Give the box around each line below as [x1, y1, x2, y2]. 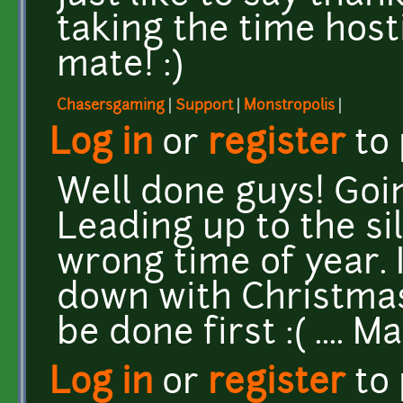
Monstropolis [244, 98, 335, 113]
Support [175, 98, 233, 113]
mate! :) [57, 49, 184, 85]
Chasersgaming [57, 98, 165, 113]
